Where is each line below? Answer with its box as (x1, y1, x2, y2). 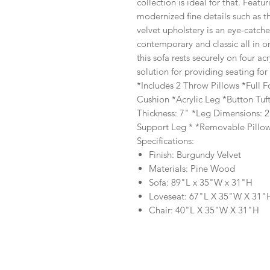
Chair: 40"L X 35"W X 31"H (149, 204, 259, 216)
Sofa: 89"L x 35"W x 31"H (149, 177, 253, 188)
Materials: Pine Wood (149, 163, 235, 174)
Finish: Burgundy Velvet (149, 149, 241, 160)
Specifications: (137, 135, 194, 146)
